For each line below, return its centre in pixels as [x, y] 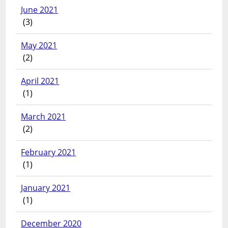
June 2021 [40, 10]
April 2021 [40, 81]
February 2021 [49, 152]
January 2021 [46, 188]
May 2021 [39, 46]
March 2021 [44, 117]
